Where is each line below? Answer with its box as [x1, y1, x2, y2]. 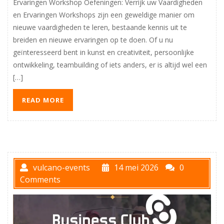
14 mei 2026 [114, 162, 158, 173]
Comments [20, 174, 60, 185]
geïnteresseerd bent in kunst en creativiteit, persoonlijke [13, 47, 194, 57]
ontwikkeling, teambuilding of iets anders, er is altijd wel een [13, 59, 207, 69]
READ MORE [22, 95, 64, 104]
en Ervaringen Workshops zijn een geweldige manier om [13, 9, 194, 19]
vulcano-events [33, 162, 90, 173]
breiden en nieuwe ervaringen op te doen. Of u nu [13, 34, 173, 44]
